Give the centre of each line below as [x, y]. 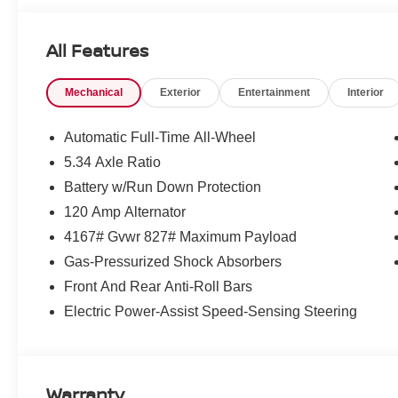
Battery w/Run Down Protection [163, 187]
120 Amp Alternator [125, 212]
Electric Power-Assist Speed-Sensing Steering [211, 312]
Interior [366, 93]
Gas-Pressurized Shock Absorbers [173, 262]
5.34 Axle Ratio [113, 163]
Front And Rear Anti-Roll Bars [159, 287]
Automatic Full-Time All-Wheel [160, 138]
